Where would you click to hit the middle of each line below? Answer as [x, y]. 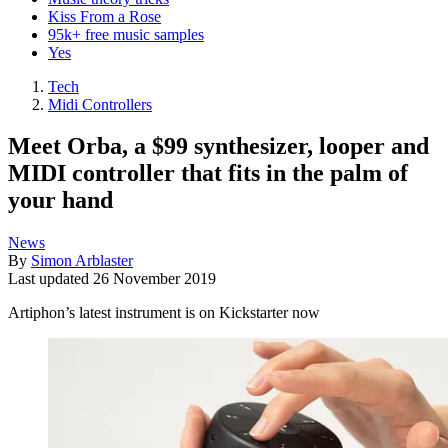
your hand [60, 200]
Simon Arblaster [82, 261]
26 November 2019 [154, 279]
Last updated [50, 279]
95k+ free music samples [126, 34]
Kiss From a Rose [104, 16]
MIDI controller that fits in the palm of [208, 173]
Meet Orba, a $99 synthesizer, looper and [218, 146]
